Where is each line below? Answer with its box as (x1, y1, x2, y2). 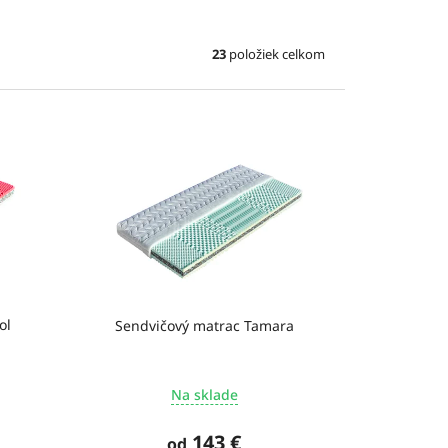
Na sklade (170, 384, 238, 404)
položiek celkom (226, 45, 325, 64)
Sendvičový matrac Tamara (114, 315, 294, 335)
